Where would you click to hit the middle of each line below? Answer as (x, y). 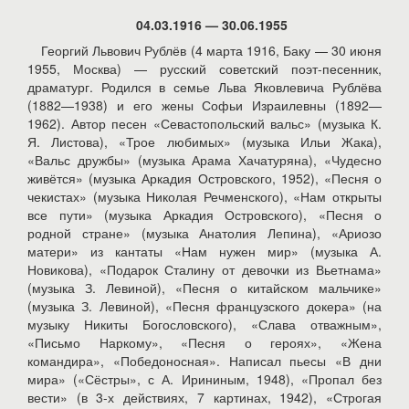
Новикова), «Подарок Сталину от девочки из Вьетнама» (204, 269)
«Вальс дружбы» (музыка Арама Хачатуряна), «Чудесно (204, 160)
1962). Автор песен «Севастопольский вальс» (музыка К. (204, 123)
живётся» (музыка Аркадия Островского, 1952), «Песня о (204, 178)
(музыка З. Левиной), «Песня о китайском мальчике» (204, 288)
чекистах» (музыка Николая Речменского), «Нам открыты (204, 196)
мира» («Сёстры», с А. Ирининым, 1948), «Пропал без (204, 379)
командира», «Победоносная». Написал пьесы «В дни (204, 361)
